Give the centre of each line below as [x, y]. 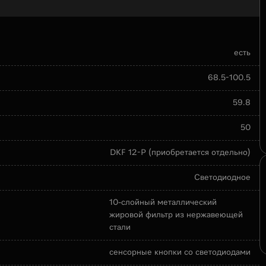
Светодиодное [222, 178]
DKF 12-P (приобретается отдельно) [180, 153]
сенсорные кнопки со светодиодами [180, 252]
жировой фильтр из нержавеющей [176, 215]
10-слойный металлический [163, 202]
